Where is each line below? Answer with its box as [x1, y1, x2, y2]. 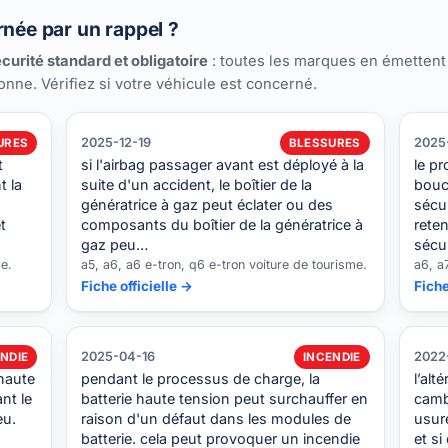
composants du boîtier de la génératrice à [81, 215, 364, 233]
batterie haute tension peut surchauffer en [81, 389, 369, 407]
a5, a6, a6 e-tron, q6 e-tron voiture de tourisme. [81, 256, 368, 272]
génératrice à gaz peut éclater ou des [81, 195, 334, 213]
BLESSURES [288, 135, 361, 150]
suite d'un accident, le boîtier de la [81, 175, 313, 193]
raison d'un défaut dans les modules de [81, 409, 352, 427]
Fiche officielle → [81, 277, 194, 294]
